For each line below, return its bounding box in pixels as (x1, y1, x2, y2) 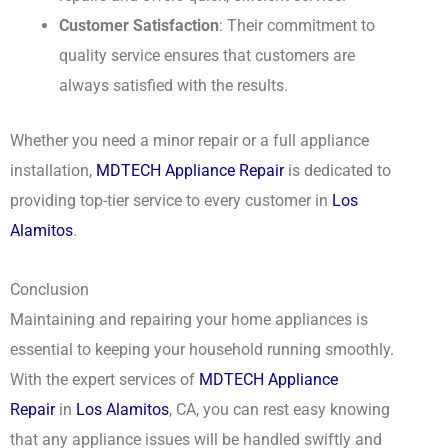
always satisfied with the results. (59, 76, 289, 96)
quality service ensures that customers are (59, 46, 356, 66)
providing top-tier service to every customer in (10, 191, 332, 211)
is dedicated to (284, 161, 391, 181)
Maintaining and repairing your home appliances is (10, 309, 368, 329)
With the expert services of (10, 369, 199, 389)
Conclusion (10, 279, 89, 299)
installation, (10, 161, 92, 181)
